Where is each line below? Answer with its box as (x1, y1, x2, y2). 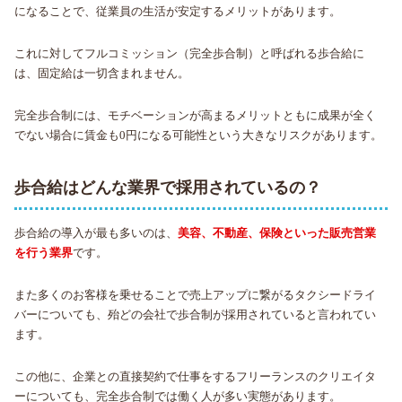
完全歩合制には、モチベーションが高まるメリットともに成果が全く (14, 108, 377, 122)
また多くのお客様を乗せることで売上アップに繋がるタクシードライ (14, 287, 377, 301)
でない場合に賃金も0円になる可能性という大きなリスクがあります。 (14, 127, 383, 142)
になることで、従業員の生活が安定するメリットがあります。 (14, 4, 342, 18)
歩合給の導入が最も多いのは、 (14, 225, 179, 240)
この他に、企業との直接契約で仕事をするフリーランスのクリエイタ (14, 369, 377, 383)
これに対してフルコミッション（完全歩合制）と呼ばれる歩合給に (14, 46, 365, 60)
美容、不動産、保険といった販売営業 (178, 225, 377, 240)
